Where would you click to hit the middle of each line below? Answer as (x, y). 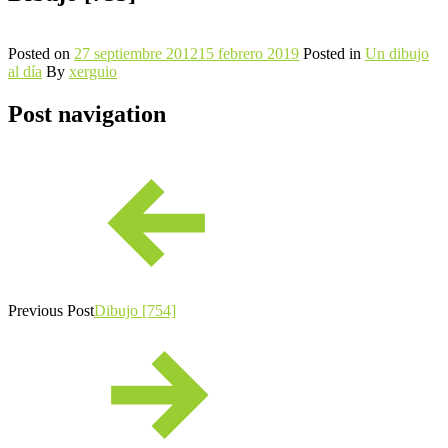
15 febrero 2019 (248, 53)
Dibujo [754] (135, 310)
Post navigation (87, 113)
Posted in (334, 53)
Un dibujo (397, 53)
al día (25, 71)
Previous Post (51, 310)
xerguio (93, 71)
